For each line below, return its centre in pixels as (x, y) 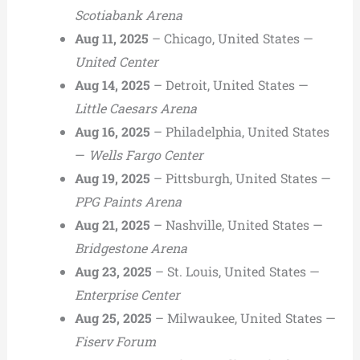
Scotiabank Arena (128, 14)
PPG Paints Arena (128, 201)
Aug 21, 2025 (112, 224)
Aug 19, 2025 (112, 178)
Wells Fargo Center (145, 154)
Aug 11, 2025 (111, 38)
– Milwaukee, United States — (243, 317)
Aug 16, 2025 (112, 131)
